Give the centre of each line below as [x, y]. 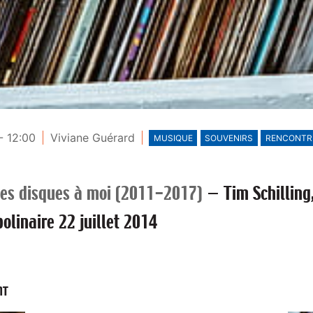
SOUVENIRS [229, 138]
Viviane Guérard [92, 138]
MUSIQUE [173, 138]
